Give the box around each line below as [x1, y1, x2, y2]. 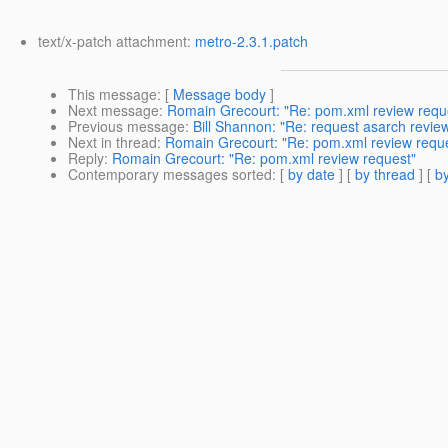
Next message [68, 100, 159, 121]
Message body [173, 84, 266, 105]
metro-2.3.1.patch [195, 31, 308, 52]
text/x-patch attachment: [38, 31, 195, 52]
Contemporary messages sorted [68, 164, 272, 185]
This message [68, 84, 157, 105]
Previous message [68, 116, 185, 137]
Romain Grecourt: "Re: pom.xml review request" [112, 148, 416, 169]
